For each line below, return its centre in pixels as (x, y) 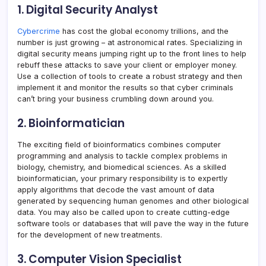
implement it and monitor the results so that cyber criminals (125, 87)
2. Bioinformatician (71, 123)
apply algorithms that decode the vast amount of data (116, 189)
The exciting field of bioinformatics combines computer (119, 144)
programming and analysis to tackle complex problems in (122, 156)
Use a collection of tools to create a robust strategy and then (130, 76)
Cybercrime (39, 31)
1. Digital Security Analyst (88, 9)
